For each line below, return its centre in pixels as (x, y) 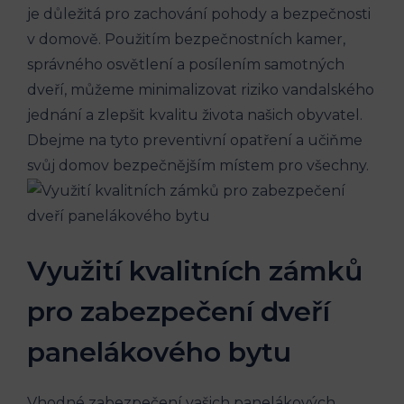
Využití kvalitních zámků (195, 271)
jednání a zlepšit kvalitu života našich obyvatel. (195, 115)
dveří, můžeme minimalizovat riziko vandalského (201, 90)
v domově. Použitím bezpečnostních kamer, (186, 40)
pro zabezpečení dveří (179, 312)
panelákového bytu (159, 353)
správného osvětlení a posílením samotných (186, 65)
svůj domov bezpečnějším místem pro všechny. (198, 166)
